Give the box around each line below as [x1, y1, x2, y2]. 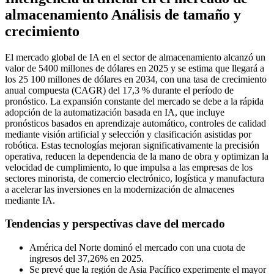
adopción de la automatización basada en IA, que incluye [5, 106, 224, 117]
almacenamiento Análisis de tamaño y [5, 6, 241, 23]
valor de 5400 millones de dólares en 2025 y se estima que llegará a [5, 62, 264, 73]
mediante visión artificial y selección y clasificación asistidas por [5, 128, 251, 139]
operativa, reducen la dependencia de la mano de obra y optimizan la [5, 150, 268, 161]
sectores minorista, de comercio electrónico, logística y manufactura [5, 172, 264, 183]
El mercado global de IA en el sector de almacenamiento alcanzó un [5, 51, 265, 62]
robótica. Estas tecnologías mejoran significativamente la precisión [5, 139, 259, 150]
